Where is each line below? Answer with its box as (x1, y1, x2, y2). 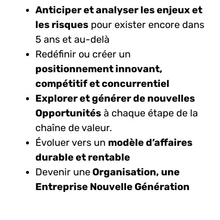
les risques (35, 18, 88, 30)
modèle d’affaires (108, 136, 192, 148)
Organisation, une (90, 165, 180, 178)
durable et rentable (35, 151, 130, 163)
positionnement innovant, (35, 62, 163, 75)
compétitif (35, 77, 89, 89)
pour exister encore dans (88, 18, 204, 30)
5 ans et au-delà (35, 33, 110, 45)
